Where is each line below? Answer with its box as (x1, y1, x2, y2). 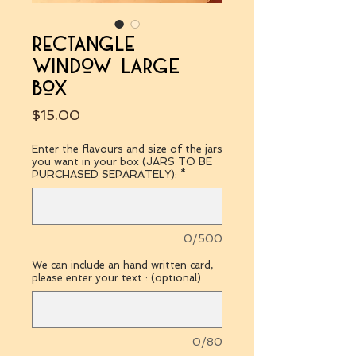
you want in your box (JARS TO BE (32, 155, 212, 168)
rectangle (32, 33, 136, 56)
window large (32, 55, 180, 78)
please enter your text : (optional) (32, 271, 201, 284)
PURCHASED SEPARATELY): (32, 168, 177, 180)
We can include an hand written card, (32, 258, 213, 271)
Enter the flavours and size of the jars (32, 142, 222, 155)
